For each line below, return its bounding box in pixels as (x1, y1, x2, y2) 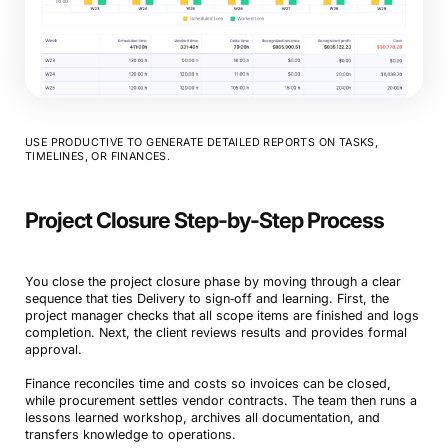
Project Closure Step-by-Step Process (24, 206, 384, 233)
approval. (24, 341, 82, 357)
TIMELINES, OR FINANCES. (24, 149, 171, 163)
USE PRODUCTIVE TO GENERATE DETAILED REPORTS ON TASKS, (24, 135, 379, 149)
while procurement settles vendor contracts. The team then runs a (24, 392, 417, 408)
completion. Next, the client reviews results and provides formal (24, 324, 407, 340)
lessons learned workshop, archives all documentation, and (24, 409, 380, 425)
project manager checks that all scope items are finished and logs (24, 307, 419, 323)
